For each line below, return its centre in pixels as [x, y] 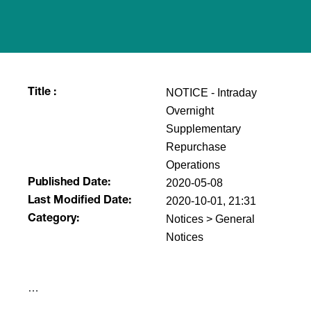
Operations [193, 165]
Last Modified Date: [80, 201]
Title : [42, 93]
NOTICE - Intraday [211, 93]
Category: [54, 219]
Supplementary [203, 129]
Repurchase [196, 147]
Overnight [190, 111]
